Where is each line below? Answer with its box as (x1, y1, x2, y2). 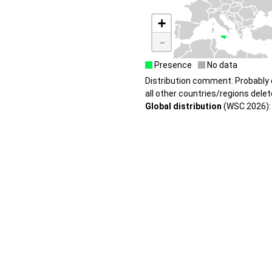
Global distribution (145, 101, 222, 111)
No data (205, 59, 237, 70)
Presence (152, 59, 192, 70)
